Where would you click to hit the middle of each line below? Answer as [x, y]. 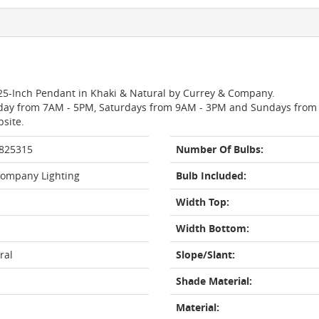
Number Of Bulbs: [220, 149]
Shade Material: [214, 281]
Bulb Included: [211, 176]
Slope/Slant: [205, 255]
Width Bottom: [213, 228]
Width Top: [203, 202]
